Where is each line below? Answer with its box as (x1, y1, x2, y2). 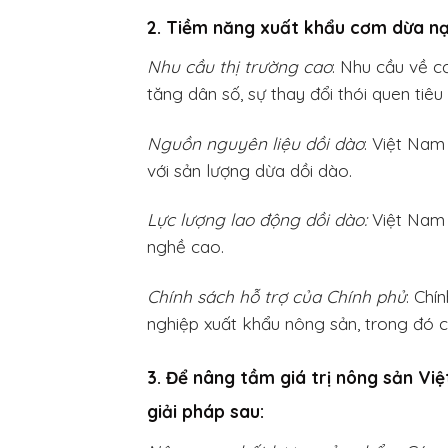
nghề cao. (147, 236, 224, 258)
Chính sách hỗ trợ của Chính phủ (147, 285, 406, 307)
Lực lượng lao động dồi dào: (147, 209, 367, 231)
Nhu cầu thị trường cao (147, 56, 332, 78)
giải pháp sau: (147, 401, 264, 423)
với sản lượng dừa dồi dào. (147, 159, 352, 181)
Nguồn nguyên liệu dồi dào (147, 132, 364, 154)
